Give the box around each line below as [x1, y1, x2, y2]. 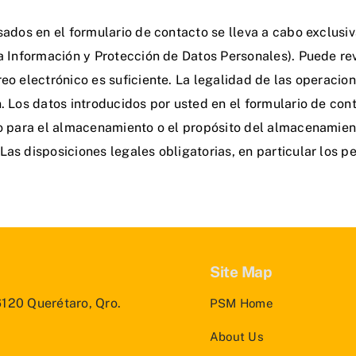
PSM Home [210, 296, 273, 310]
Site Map [210, 262, 273, 281]
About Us [210, 329, 264, 343]
